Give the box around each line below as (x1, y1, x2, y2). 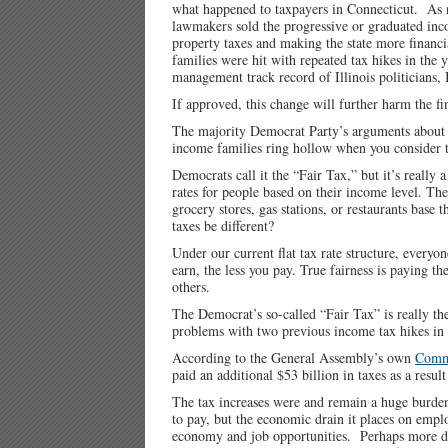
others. (172, 276, 210, 296)
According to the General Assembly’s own (172, 347, 415, 367)
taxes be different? (172, 215, 274, 235)
